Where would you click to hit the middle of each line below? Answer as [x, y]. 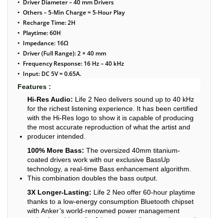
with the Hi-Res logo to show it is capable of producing [110, 118]
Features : [34, 87]
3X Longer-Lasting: [59, 192]
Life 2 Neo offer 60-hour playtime [143, 192]
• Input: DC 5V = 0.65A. [49, 74]
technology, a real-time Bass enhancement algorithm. [109, 169]
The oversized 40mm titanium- [132, 150]
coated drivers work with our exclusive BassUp [99, 160]
